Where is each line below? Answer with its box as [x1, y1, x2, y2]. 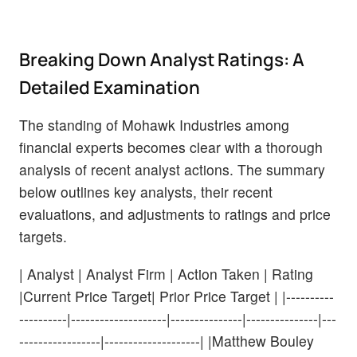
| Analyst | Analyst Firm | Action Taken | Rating [19, 263, 313, 284]
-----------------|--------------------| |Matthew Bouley [19, 330, 314, 351]
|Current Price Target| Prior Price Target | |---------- [19, 285, 334, 306]
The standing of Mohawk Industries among [19, 114, 289, 135]
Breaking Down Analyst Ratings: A [19, 46, 304, 72]
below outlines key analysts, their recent [19, 181, 273, 202]
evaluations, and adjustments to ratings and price [19, 203, 331, 224]
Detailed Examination [19, 74, 200, 100]
